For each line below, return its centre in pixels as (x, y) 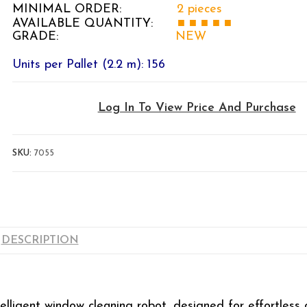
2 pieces (200, 9)
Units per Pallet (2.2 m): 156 (89, 64)
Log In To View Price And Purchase (197, 108)
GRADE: (94, 36)
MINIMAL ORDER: (95, 9)
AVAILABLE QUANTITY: (95, 23)
